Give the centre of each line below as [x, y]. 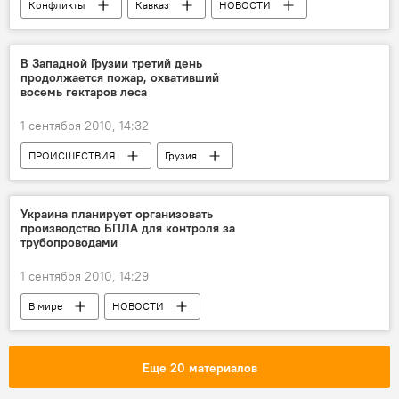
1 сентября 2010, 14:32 [85, 126]
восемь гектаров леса [84, 92]
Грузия [181, 155]
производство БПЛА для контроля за [128, 228]
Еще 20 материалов [199, 368]
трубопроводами [69, 242]
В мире [45, 306]
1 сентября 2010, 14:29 [85, 276]
